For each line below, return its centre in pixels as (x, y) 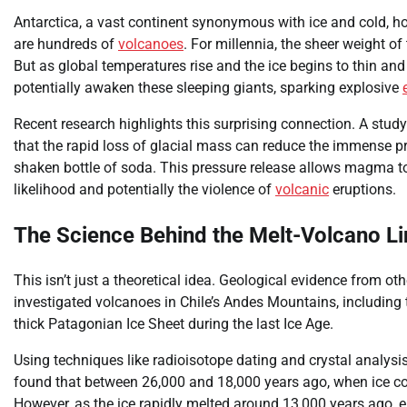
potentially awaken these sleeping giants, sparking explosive (208, 87)
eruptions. (362, 189)
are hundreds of (66, 44)
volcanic (302, 189)
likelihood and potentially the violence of (144, 189)
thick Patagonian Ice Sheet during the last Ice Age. (174, 323)
